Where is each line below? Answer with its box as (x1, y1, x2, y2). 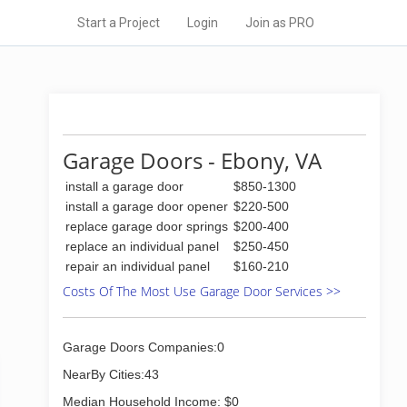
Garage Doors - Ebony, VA (63, 145, 322, 175)
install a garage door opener (65, 199, 228, 213)
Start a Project (77, 15, 160, 30)
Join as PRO (245, 15, 314, 30)
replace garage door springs (65, 219, 228, 233)
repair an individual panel (65, 259, 210, 273)
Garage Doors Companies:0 (63, 340, 224, 354)
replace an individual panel (65, 239, 219, 253)
